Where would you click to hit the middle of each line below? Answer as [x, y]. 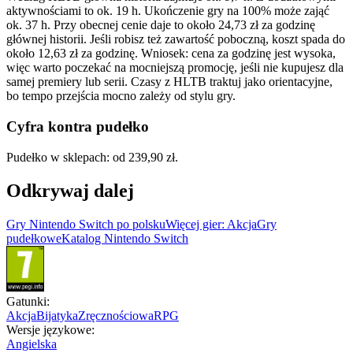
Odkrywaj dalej [70, 190]
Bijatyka [57, 315]
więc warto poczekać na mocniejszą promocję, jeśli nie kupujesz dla [175, 68]
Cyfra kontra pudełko [78, 127]
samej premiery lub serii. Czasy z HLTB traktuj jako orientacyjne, [169, 82]
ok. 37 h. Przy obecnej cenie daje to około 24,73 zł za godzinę [161, 25]
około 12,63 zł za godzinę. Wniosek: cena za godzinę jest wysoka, [171, 54]
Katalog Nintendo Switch [125, 238]
